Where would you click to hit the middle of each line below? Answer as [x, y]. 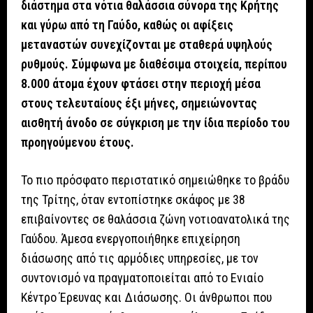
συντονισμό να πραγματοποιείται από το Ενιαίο [142, 277]
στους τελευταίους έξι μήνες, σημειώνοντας [139, 103]
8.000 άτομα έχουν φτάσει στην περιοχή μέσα [141, 83]
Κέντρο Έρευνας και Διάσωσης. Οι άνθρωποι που [146, 297]
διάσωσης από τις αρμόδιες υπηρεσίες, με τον [140, 258]
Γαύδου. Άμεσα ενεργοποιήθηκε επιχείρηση [131, 238]
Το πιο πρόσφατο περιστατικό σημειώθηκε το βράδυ [155, 180]
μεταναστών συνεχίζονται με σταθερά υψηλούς [147, 44]
